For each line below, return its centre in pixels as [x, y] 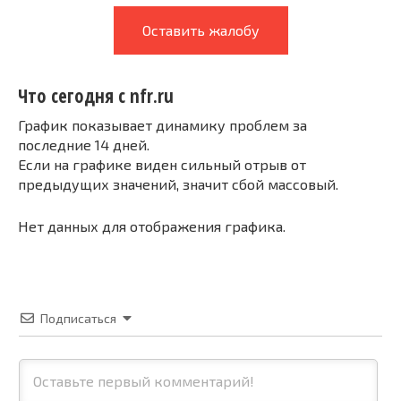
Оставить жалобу [200, 30]
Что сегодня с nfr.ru [96, 96]
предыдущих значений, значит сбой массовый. [178, 183]
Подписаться [78, 318]
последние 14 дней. [84, 144]
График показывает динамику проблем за [162, 124]
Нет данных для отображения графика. [152, 226]
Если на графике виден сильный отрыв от [162, 164]
